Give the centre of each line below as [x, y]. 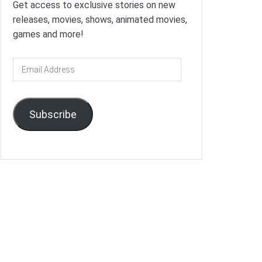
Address [29, 79]
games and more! [48, 34]
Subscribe [53, 114]
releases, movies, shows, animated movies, [100, 19]
